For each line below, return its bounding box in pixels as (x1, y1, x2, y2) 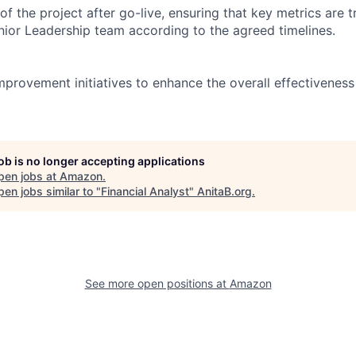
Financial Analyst (101, 184, 189, 198)
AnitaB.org (197, 184, 252, 198)
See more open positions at (84, 276, 230, 290)
